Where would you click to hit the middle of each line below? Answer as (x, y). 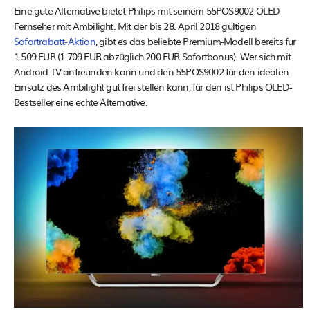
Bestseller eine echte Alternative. (81, 101)
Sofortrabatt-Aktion (55, 40)
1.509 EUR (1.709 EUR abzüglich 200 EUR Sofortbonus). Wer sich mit (153, 56)
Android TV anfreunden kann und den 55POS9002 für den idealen (152, 71)
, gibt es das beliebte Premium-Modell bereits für (195, 40)
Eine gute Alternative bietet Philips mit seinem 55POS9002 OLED (147, 10)
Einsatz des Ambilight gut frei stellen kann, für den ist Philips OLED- (153, 86)
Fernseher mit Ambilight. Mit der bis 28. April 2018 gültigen (135, 25)
